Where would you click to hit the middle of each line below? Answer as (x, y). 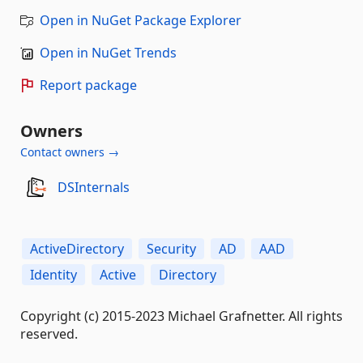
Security (171, 248)
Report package (88, 85)
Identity (53, 274)
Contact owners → (70, 152)
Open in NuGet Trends (108, 52)
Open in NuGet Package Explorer (141, 20)
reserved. (49, 333)
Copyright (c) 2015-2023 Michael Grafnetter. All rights (181, 316)
